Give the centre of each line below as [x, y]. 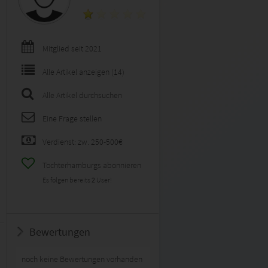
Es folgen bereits [67, 180]
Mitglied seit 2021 [72, 48]
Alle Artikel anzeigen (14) [83, 72]
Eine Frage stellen [72, 118]
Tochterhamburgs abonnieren [92, 165]
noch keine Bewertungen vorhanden [82, 259]
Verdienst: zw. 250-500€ [83, 142]
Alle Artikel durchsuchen [82, 95]
